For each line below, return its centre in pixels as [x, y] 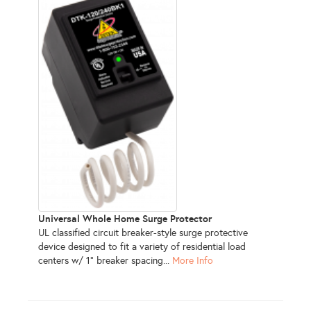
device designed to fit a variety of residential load [142, 247]
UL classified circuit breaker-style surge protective [143, 233]
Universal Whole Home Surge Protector [125, 219]
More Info [193, 261]
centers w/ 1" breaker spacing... [105, 261]
